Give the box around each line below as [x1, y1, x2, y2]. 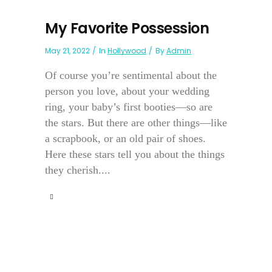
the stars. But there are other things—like [45, 117, 227, 129]
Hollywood [107, 46, 146, 56]
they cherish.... [45, 164, 110, 177]
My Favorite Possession [45, 18, 209, 39]
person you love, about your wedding [45, 85, 209, 98]
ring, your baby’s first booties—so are [45, 101, 212, 114]
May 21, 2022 [45, 46, 90, 56]
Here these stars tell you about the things [45, 148, 225, 161]
